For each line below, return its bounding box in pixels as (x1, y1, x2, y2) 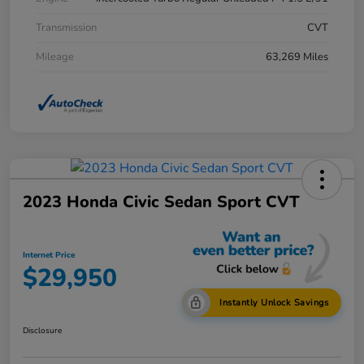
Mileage (36, 50, 74, 64)
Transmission (36, 20, 97, 35)
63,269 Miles (266, 50, 328, 64)
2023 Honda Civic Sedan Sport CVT (23, 190, 300, 213)
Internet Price (23, 249, 75, 262)
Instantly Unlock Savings (219, 296, 328, 309)
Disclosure (23, 324, 62, 336)
